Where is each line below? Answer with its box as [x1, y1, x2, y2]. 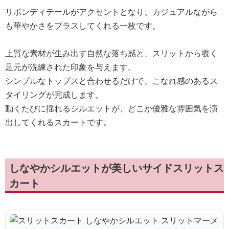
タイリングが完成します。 [5, 89, 103, 100]
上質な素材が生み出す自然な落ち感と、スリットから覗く [5, 48, 218, 59]
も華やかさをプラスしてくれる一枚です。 [5, 20, 161, 31]
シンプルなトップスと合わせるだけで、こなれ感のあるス [5, 75, 218, 86]
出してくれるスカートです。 [5, 117, 111, 128]
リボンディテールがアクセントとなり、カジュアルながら [5, 6, 218, 17]
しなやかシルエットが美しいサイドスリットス [9, 161, 224, 175]
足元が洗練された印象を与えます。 [5, 61, 136, 73]
